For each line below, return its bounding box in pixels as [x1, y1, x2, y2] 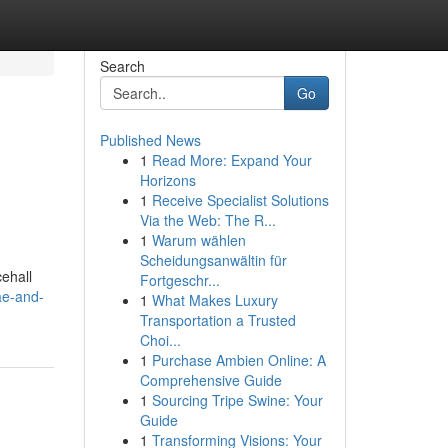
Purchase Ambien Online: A [151, 350, 326, 370]
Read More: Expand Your [151, 150, 312, 170]
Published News [99, 130, 201, 150]
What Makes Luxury [151, 290, 278, 310]
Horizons [139, 170, 196, 190]
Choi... [139, 330, 181, 350]
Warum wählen [151, 230, 246, 250]
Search [99, 56, 145, 76]
